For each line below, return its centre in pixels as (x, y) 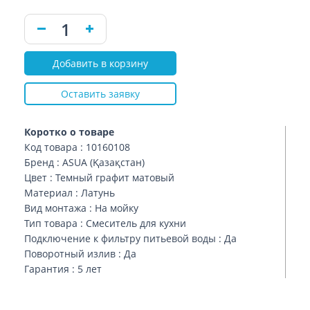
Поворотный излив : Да (80, 254)
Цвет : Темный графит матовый (99, 177)
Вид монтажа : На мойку (81, 208)
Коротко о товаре (69, 132)
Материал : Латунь (70, 193)
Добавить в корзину (100, 63)
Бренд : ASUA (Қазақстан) (84, 162)
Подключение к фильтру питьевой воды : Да (130, 238)
